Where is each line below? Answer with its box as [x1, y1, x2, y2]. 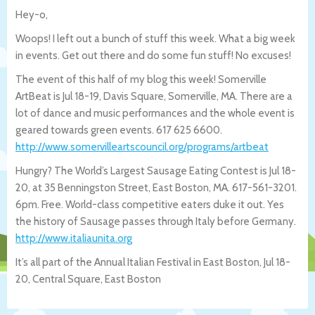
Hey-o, [15, 8, 48, 21]
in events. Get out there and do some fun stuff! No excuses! [15, 49, 291, 62]
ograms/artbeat [196, 140, 269, 153]
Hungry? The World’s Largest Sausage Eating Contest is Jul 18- [15, 164, 296, 177]
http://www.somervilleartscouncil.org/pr [15, 140, 196, 153]
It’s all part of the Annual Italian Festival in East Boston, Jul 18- [15, 255, 290, 269]
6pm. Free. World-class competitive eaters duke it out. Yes [15, 198, 284, 211]
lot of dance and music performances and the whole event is [15, 106, 295, 120]
